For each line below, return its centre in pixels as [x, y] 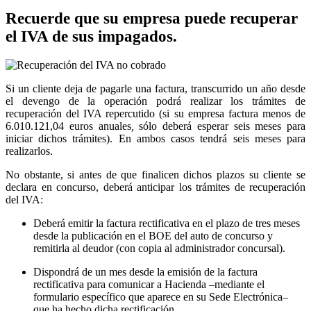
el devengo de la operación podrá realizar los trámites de [155, 101]
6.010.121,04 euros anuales [68, 126]
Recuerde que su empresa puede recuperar [152, 18]
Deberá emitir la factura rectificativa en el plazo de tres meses [167, 223]
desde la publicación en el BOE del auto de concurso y [153, 235]
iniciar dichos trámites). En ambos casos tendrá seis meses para [155, 138]
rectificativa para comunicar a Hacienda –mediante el [149, 284]
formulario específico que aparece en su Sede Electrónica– [161, 296]
